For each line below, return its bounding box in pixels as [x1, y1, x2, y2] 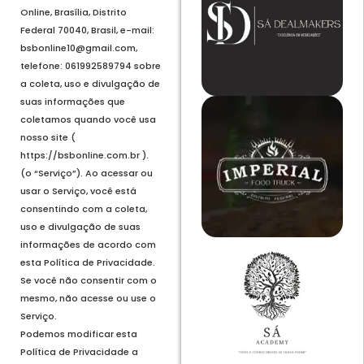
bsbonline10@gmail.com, [20, 41, 137, 55]
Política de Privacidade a [20, 345, 138, 359]
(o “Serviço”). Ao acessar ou [20, 167, 153, 180]
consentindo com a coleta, [20, 202, 147, 216]
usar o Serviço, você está [20, 184, 136, 198]
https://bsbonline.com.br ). [20, 149, 149, 162]
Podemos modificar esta [20, 327, 137, 341]
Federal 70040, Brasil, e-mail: [20, 24, 154, 37]
